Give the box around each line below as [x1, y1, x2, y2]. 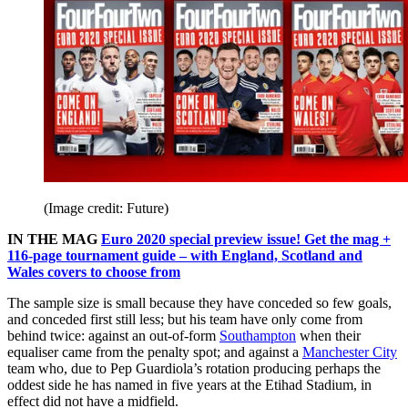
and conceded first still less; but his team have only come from [7, 311, 362, 327]
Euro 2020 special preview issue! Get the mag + [101, 230, 391, 247]
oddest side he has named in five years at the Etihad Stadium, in [7, 376, 372, 393]
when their [296, 327, 361, 343]
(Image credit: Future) [44, 199, 168, 216]
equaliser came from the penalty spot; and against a [7, 343, 302, 360]
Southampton [219, 327, 296, 343]
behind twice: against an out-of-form [7, 327, 219, 343]
